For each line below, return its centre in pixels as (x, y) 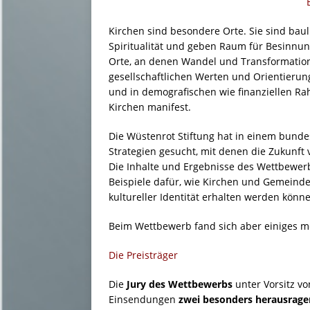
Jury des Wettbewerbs (180, 284)
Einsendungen (142, 300)
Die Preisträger (143, 255)
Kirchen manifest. (150, 107)
